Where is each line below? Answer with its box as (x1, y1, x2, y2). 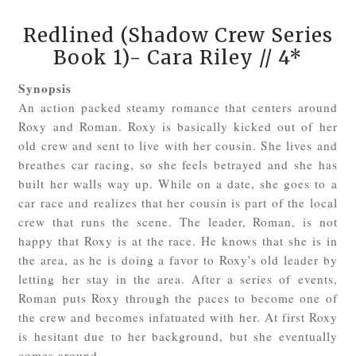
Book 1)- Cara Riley (53, 44, 254, 70)
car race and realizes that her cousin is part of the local (18, 194, 338, 211)
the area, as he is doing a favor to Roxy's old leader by (18, 251, 338, 268)
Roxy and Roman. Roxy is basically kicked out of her (18, 118, 338, 134)
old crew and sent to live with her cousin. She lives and (18, 137, 338, 153)
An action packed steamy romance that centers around (18, 99, 338, 115)
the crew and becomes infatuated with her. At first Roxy (18, 308, 338, 325)
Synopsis (18, 79, 72, 97)
